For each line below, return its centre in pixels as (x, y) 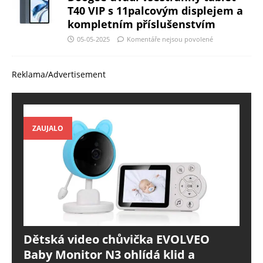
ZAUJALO (48, 128)
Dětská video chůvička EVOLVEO (117, 239)
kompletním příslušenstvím (141, 24)
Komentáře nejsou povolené (170, 39)
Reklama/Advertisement (59, 75)
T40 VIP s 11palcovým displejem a (155, 11)
